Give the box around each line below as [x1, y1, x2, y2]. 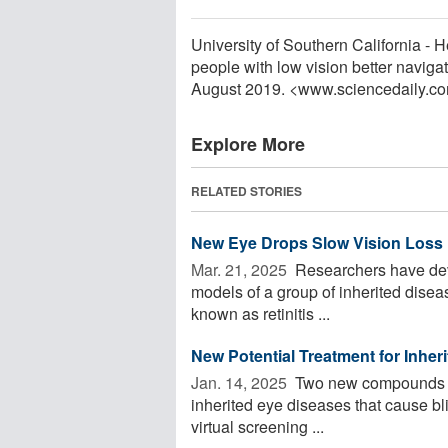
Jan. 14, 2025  [191, 370, 291, 394]
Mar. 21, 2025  [191, 257, 291, 281]
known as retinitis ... [191, 301, 330, 325]
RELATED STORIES [191, 181, 302, 200]
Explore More [191, 130, 305, 157]
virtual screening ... [191, 414, 324, 438]
